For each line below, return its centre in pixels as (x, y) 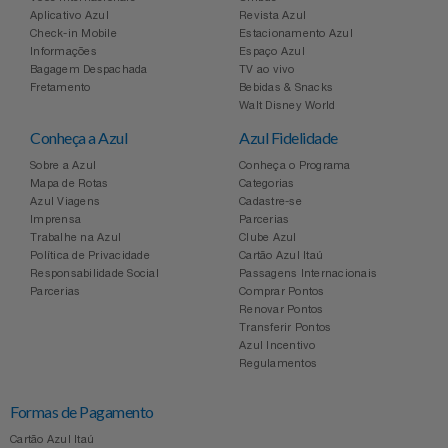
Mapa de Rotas (69, 182)
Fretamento (60, 86)
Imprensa (55, 218)
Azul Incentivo (277, 344)
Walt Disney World (287, 104)
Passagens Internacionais (308, 272)
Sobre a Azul (63, 164)
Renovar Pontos (281, 308)
